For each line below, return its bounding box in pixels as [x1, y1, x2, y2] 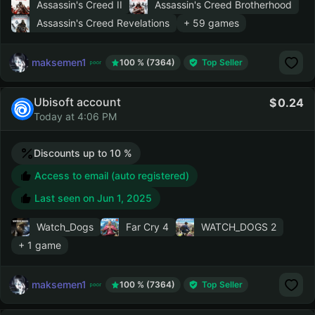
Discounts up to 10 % [34, 147, 132, 159]
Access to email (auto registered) [32, 169, 189, 181]
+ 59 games [184, 17, 239, 29]
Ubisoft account [34, 95, 121, 109]
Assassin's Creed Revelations [37, 17, 169, 29]
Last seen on [34, 192, 97, 204]
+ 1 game [18, 239, 61, 251]
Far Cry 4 [126, 221, 169, 233]
